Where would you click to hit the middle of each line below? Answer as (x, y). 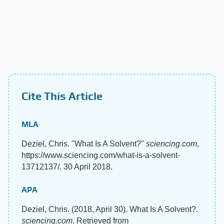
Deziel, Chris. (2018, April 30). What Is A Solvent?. (110, 209)
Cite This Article (62, 96)
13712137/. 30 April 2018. (67, 166)
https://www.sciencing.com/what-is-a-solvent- (101, 155)
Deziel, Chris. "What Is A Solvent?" (84, 143)
